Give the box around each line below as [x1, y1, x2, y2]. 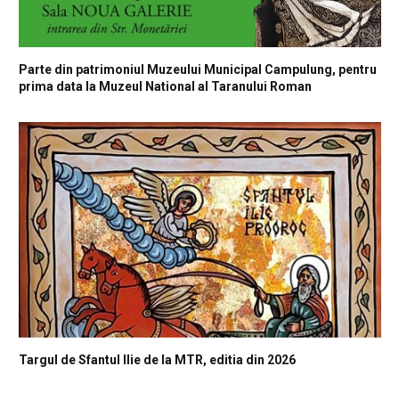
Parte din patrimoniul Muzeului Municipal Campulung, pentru [19, 61, 377, 77]
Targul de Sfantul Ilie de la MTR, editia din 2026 [19, 352, 296, 367]
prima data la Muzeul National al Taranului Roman [19, 78, 312, 94]
